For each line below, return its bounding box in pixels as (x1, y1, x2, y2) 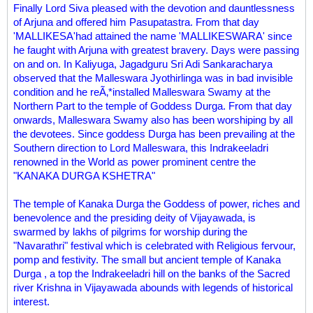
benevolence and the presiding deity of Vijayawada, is (13, 212, 256, 224)
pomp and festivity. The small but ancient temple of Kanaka (13, 254, 281, 265)
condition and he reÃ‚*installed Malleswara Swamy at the (13, 86, 270, 98)
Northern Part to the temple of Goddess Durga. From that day (13, 100, 292, 112)
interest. (13, 296, 50, 307)
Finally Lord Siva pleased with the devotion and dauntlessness (13, 2, 295, 14)
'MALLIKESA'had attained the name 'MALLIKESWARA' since (13, 30, 292, 42)
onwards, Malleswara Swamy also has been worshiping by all (13, 114, 293, 126)
